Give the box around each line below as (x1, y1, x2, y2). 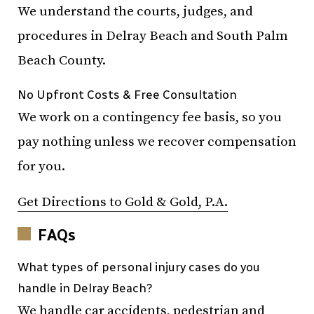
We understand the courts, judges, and (18, 4, 253, 20)
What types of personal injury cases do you (18, 260, 260, 274)
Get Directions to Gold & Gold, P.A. (18, 194, 228, 210)
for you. (18, 158, 65, 175)
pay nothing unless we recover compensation (18, 134, 296, 150)
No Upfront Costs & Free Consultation (18, 88, 237, 102)
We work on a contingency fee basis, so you (18, 109, 282, 125)
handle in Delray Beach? (18, 281, 153, 295)
